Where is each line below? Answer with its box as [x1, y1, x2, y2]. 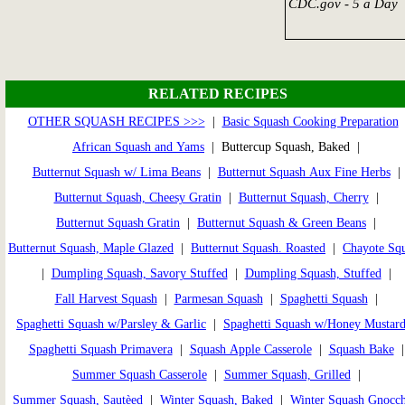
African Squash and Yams [72, 139, 204, 154]
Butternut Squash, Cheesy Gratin [53, 190, 221, 204]
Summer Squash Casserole [71, 367, 207, 381]
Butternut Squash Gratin [56, 215, 180, 230]
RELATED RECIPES [148, 85, 287, 101]
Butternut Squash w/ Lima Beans [32, 165, 201, 179]
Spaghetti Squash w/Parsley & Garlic [16, 316, 206, 331]
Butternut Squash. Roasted [191, 240, 325, 255]
